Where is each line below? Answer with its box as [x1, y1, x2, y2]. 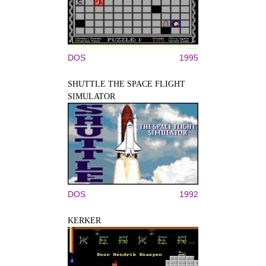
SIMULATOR [68, 92, 115, 101]
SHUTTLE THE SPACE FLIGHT [68, 80, 185, 88]
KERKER [68, 216, 101, 225]
